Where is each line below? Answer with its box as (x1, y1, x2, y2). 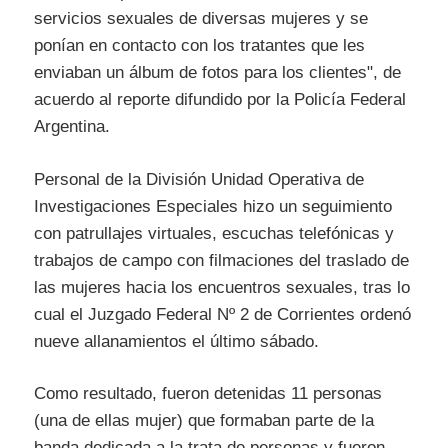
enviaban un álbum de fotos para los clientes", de (34, 63, 401, 83)
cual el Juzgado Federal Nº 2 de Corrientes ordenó (34, 304, 411, 324)
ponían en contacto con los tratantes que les (34, 36, 365, 56)
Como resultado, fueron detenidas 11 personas (34, 384, 382, 404)
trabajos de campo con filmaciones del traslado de (34, 250, 409, 270)
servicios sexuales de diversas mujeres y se (34, 9, 368, 29)
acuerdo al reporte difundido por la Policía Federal (34, 90, 406, 110)
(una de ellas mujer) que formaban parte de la (34, 411, 374, 431)
